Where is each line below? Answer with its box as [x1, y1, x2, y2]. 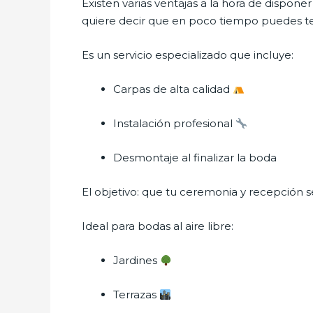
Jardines [113, 254, 160, 267]
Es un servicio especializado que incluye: [82, 48, 293, 61]
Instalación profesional [113, 117, 235, 130]
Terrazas [113, 288, 159, 301]
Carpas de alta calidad [113, 82, 233, 96]
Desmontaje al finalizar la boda [113, 151, 277, 164]
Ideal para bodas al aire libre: [82, 219, 233, 233]
